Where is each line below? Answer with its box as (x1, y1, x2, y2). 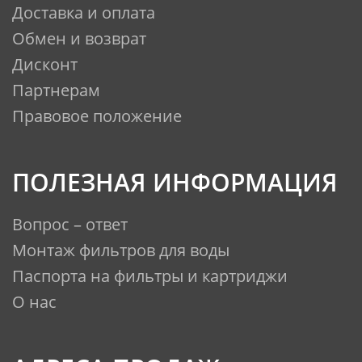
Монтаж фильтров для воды (12, 239, 229, 262)
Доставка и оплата (12, 2, 155, 24)
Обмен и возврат (12, 27, 146, 50)
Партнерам (12, 79, 100, 102)
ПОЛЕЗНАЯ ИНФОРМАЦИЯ (12, 166, 338, 200)
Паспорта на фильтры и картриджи (12, 265, 288, 288)
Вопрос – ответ (12, 213, 128, 236)
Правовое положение (12, 105, 182, 128)
